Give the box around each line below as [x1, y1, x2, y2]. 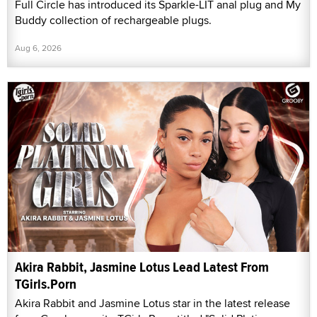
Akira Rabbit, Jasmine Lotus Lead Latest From [15, 256, 269, 277]
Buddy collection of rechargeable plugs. [15, 12, 212, 29]
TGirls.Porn [15, 273, 76, 294]
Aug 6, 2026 [15, 42, 62, 54]
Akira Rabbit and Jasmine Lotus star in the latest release [15, 294, 290, 311]
